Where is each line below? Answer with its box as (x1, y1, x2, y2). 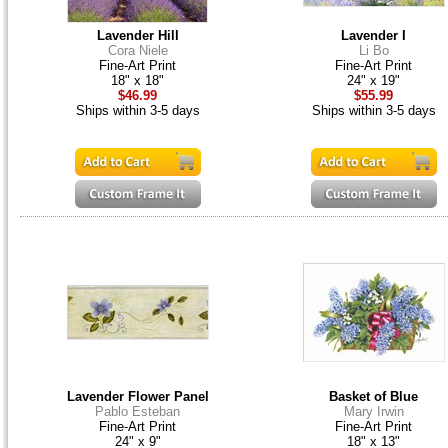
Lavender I (341, 28, 406, 44)
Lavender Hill (96, 28, 179, 44)
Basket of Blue (329, 389, 418, 405)
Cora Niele (107, 43, 168, 59)
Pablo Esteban (95, 404, 180, 420)
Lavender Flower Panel (66, 389, 209, 405)
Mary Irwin (343, 404, 404, 420)
